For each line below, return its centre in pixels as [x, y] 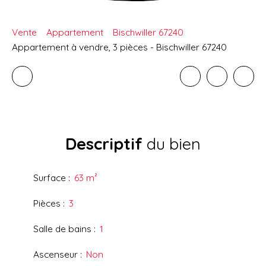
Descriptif [104, 144]
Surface [50, 178]
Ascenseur [56, 254]
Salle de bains [62, 229]
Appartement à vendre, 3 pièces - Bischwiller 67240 [119, 47]
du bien [172, 144]
